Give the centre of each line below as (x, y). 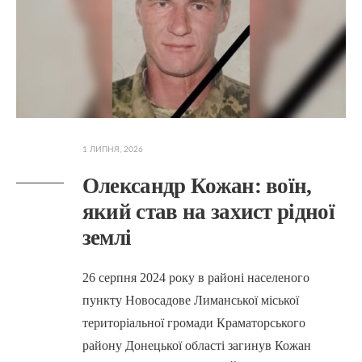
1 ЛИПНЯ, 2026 (112, 149)
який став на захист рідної (208, 211)
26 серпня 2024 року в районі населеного (196, 277)
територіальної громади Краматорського (194, 322)
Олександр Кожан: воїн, (197, 185)
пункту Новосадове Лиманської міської (190, 300)
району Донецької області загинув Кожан (196, 345)
